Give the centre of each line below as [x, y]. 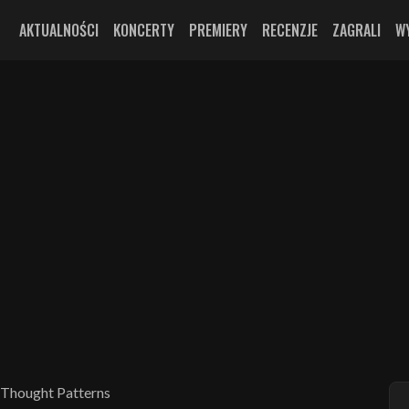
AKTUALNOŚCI [59, 30]
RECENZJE [290, 30]
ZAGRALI [357, 30]
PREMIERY [218, 30]
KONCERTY [144, 30]
